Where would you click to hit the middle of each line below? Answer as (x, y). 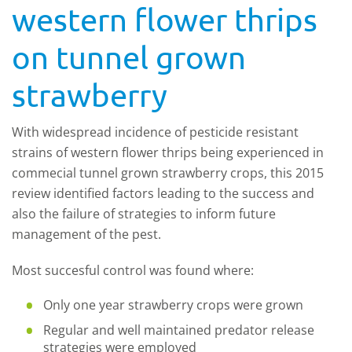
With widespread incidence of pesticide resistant (155, 132)
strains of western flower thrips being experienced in (168, 152)
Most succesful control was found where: (133, 270)
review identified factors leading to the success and (163, 193)
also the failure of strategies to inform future (144, 214)
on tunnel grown (129, 57)
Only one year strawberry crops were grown (173, 305)
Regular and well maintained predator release (179, 330)
